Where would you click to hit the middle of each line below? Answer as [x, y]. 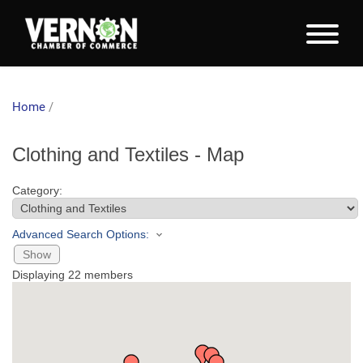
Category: [37, 190]
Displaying [40, 275]
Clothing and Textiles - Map [128, 154]
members [107, 275]
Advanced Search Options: [81, 234]
